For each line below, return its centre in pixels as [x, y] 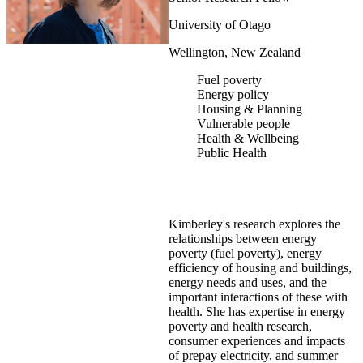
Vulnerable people [243, 124]
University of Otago [220, 25]
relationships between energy [243, 239]
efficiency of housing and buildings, [260, 268]
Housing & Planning [250, 109]
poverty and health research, [240, 327]
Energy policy [233, 95]
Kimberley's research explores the [254, 224]
